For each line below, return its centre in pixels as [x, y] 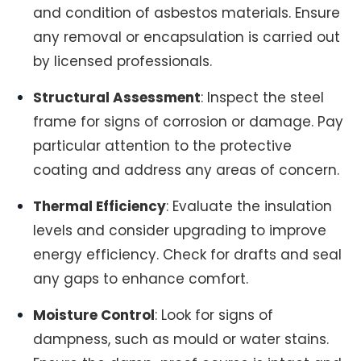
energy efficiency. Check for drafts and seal [188, 255]
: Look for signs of [214, 315]
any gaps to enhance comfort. [141, 279]
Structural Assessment [117, 97]
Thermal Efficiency [100, 207]
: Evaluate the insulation [249, 207]
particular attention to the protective [163, 145]
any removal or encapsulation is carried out [187, 37]
